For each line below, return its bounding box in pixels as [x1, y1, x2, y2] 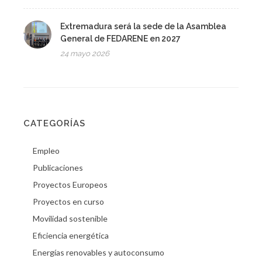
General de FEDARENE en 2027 [60, 34, 181, 44]
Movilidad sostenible [33, 213, 108, 224]
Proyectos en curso [33, 196, 104, 207]
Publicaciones [33, 163, 83, 173]
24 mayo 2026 [60, 49, 109, 58]
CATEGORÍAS [23, 118, 85, 129]
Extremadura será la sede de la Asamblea [60, 22, 226, 32]
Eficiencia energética [33, 230, 109, 241]
